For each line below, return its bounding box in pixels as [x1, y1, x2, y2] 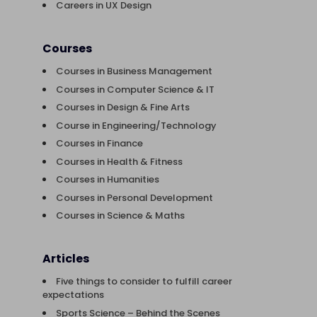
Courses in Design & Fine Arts [56, 100, 190, 115]
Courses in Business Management [56, 64, 212, 79]
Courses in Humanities [56, 173, 159, 187]
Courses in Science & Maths [56, 209, 185, 223]
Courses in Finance [56, 137, 143, 151]
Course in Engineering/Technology [56, 118, 217, 132]
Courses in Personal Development [56, 190, 213, 204]
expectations [42, 288, 104, 302]
